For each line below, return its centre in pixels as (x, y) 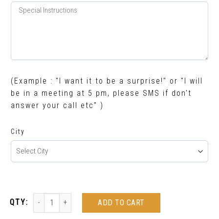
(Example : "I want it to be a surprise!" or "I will (107, 81)
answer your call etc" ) (57, 106)
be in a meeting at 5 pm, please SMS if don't (101, 93)
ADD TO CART (121, 202)
